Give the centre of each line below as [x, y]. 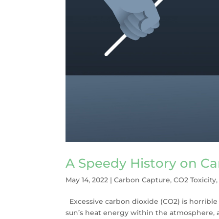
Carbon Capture [142, 180]
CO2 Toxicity [195, 180]
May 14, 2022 [87, 180]
